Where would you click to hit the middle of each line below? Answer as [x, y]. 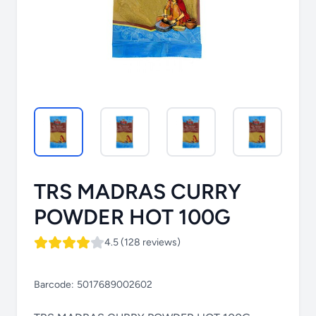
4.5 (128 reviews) [142, 243]
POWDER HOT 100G [132, 217]
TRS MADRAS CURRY [138, 192]
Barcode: [54, 285]
